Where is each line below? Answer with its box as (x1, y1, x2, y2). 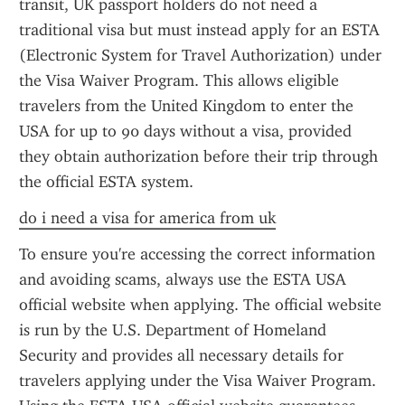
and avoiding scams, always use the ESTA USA (19, 269, 346, 289)
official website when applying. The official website (19, 295, 381, 315)
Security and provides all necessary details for (19, 345, 344, 365)
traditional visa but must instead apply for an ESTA (19, 20, 380, 40)
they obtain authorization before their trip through (19, 146, 378, 166)
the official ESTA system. (19, 172, 193, 192)
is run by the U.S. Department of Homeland (19, 320, 326, 340)
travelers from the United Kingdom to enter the (19, 96, 353, 116)
